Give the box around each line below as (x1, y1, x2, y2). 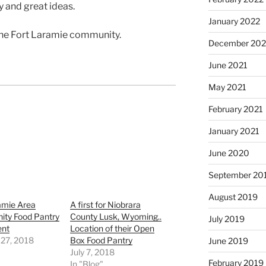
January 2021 (208, 126, 259, 137)
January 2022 (208, 16, 260, 27)
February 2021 (208, 104, 263, 115)
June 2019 (208, 236, 248, 246)
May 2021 (208, 82, 246, 93)
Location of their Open (70, 223, 155, 234)
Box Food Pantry (70, 235, 133, 246)
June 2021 (208, 60, 248, 71)
